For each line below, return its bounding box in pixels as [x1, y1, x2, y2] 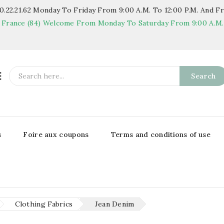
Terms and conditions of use [110, 130, 210, 139]
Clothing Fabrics [14, 199, 73, 209]
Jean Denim [94, 199, 134, 209]
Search [191, 71, 216, 80]
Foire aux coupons [23, 130, 89, 139]
